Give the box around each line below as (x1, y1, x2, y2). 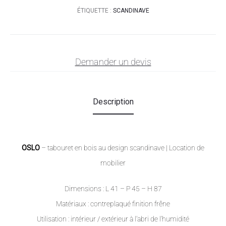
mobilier (100, 158, 126, 167)
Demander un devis (75, 56, 151, 67)
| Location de (166, 143, 204, 152)
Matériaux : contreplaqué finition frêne (56, 199, 170, 208)
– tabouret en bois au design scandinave (40, 143, 166, 152)
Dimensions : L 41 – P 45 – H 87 (64, 184, 162, 193)
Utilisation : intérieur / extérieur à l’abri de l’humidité (37, 214, 189, 223)
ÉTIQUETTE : (77, 7, 113, 14)
